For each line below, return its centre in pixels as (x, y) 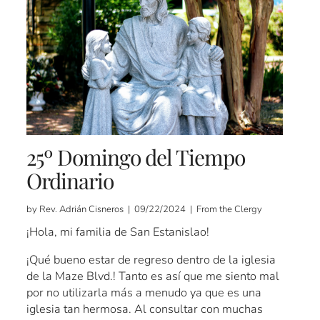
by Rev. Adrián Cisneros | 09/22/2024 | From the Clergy (145, 210)
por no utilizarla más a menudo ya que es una (144, 293)
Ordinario (70, 181)
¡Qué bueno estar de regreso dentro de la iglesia (151, 260)
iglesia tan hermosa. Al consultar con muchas (145, 309)
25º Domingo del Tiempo (136, 157)
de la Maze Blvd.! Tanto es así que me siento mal (153, 276)
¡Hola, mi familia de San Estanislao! (118, 232)
